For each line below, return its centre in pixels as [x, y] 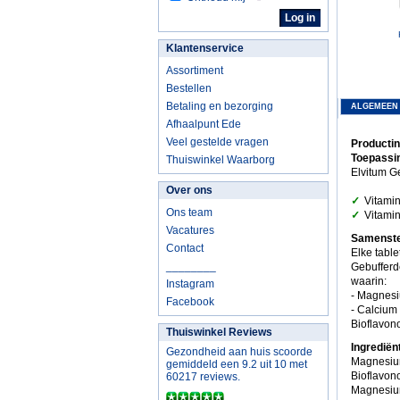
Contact [185, 248]
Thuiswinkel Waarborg [221, 160]
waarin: [369, 281]
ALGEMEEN [375, 106]
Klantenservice [205, 48]
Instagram [190, 284]
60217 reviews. [203, 377]
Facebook [190, 302]
